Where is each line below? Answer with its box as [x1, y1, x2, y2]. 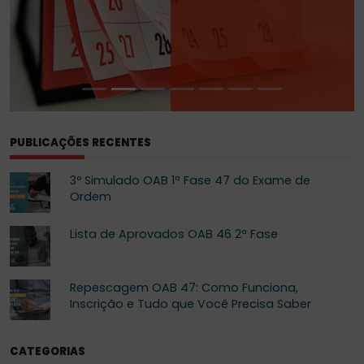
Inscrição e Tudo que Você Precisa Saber [70, 295, 311, 312]
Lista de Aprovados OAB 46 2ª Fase [70, 225, 278, 242]
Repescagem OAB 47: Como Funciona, [70, 279, 298, 296]
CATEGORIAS [10, 343, 85, 359]
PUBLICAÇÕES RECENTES [10, 135, 151, 150]
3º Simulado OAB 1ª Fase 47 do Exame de [70, 171, 310, 188]
